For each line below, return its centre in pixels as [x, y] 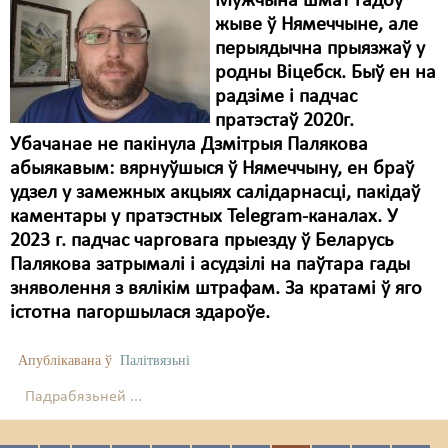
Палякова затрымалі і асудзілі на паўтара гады [210, 265]
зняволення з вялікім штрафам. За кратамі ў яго [216, 289]
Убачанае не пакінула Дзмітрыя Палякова [189, 145]
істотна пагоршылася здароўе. [140, 313]
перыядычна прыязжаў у [320, 49]
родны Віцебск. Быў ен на [325, 73]
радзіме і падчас [286, 97]
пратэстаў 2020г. [284, 121]
